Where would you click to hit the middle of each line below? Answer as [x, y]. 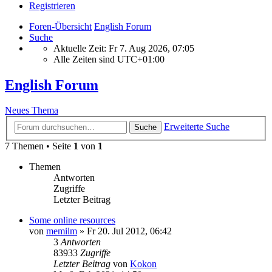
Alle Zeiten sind [85, 59]
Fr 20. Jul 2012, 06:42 [129, 231]
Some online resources [72, 220]
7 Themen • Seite [39, 146]
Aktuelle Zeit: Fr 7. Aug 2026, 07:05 [124, 48]
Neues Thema [32, 110]
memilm [62, 231]
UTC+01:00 [141, 59]
